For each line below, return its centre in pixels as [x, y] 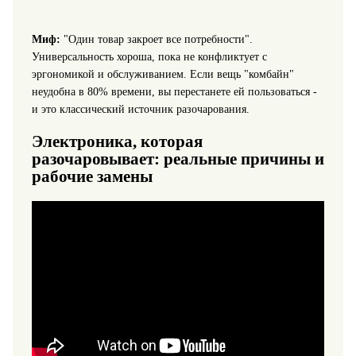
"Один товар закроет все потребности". [156, 40]
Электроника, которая [117, 141]
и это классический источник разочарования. [140, 110]
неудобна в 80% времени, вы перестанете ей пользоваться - [174, 92]
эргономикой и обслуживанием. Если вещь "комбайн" [163, 75]
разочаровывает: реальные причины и [178, 159]
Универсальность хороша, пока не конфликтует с [149, 57]
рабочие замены [92, 176]
